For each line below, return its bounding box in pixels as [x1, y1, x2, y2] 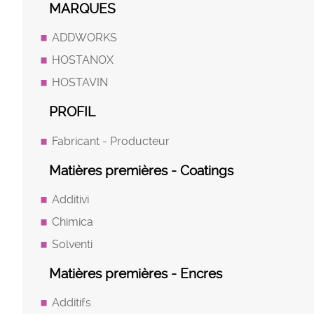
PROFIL [49, 104, 95, 121]
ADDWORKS [52, 31, 117, 45]
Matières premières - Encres [49, 266, 222, 282]
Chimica [52, 214, 93, 228]
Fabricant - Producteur [52, 134, 170, 148]
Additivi [52, 192, 89, 206]
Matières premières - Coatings [49, 162, 233, 179]
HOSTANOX [52, 53, 114, 67]
